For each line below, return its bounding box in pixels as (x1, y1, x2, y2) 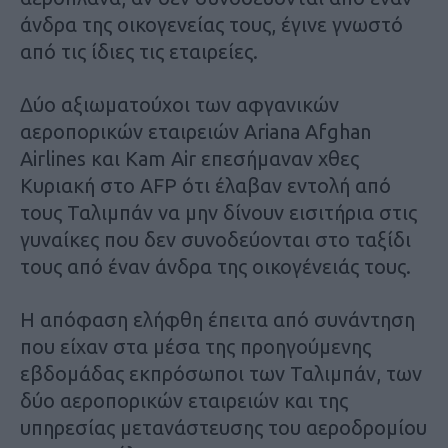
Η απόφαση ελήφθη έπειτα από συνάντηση (20, 307, 415, 331)
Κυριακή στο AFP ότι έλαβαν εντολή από (20, 173, 391, 197)
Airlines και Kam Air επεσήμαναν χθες (20, 146, 359, 170)
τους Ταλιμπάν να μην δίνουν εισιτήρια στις (20, 200, 417, 224)
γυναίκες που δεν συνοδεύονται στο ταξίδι (20, 227, 411, 251)
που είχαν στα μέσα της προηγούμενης (20, 334, 371, 358)
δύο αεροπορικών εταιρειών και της (20, 388, 348, 412)
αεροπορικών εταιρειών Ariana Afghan (20, 119, 371, 143)
